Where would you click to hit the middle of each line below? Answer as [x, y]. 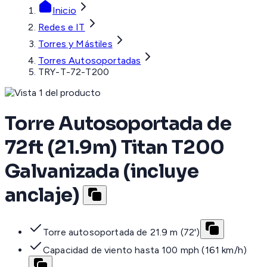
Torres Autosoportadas [90, 61]
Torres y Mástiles [75, 44]
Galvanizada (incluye [102, 171]
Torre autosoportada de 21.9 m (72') [122, 232]
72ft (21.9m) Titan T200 [115, 147]
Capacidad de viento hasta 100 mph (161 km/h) [145, 250]
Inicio [64, 11]
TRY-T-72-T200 [74, 72]
